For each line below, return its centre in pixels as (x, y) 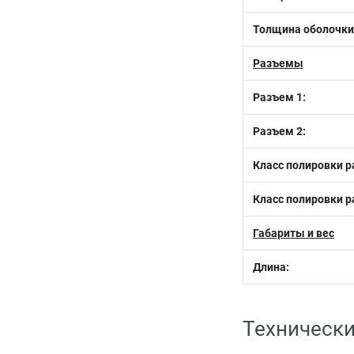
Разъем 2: (279, 131)
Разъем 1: (279, 97)
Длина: (271, 267)
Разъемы (278, 63)
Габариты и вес (294, 233)
